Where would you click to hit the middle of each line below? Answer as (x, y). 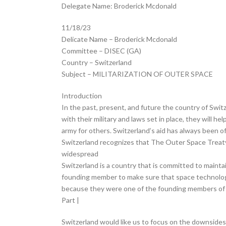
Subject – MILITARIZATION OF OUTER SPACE (137, 74)
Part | (70, 200)
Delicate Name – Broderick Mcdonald (119, 39)
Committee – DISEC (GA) (101, 51)
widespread (80, 154)
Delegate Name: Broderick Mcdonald (119, 6)
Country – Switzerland (97, 62)
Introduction (82, 96)
